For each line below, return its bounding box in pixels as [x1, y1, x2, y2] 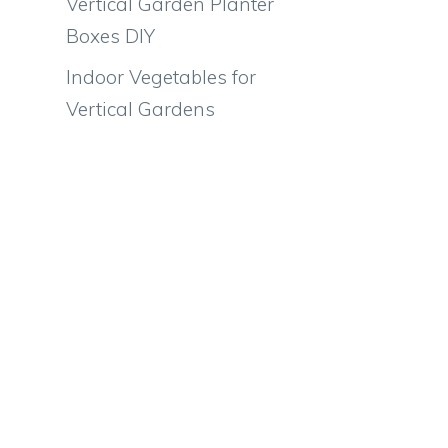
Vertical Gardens [66, 97, 215, 121]
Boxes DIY [66, 23, 155, 48]
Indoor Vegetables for [66, 65, 256, 89]
